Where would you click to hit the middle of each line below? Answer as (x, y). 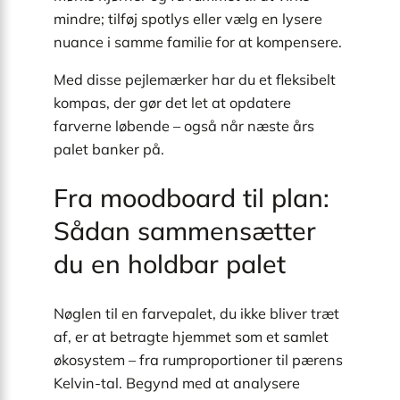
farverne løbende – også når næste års (184, 125)
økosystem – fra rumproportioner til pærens (198, 360)
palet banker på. (109, 149)
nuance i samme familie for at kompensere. (198, 42)
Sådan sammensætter (185, 231)
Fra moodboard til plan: (192, 198)
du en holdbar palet (170, 264)
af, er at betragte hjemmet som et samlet (191, 337)
